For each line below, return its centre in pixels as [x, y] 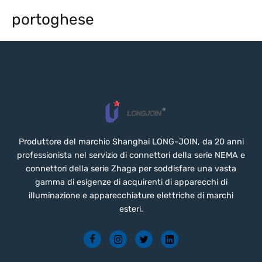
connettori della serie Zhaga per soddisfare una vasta [131, 169]
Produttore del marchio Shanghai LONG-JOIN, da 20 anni [131, 142]
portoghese [53, 20]
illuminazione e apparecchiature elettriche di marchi [131, 196]
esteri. [131, 209]
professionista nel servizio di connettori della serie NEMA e [131, 156]
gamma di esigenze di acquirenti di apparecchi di [131, 182]
